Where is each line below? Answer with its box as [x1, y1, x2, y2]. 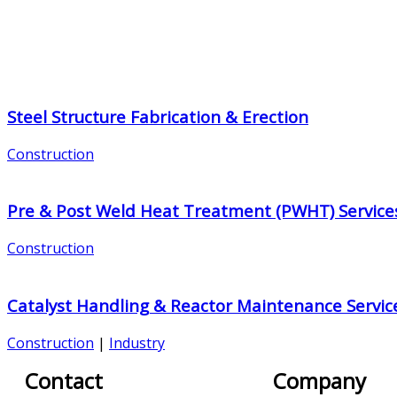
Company [273, 365, 366, 395]
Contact [25, 365, 103, 395]
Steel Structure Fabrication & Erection [7, 105, 308, 128]
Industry [109, 332, 165, 353]
